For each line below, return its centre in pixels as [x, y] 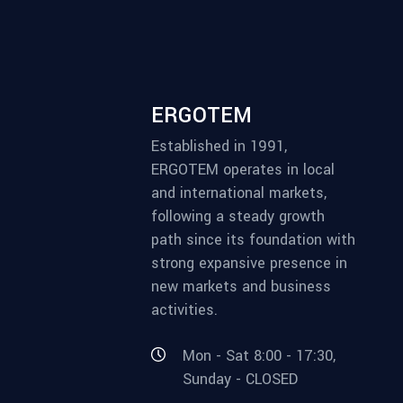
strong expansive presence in [249, 264]
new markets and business [241, 287]
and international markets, [239, 193]
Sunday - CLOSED [240, 380]
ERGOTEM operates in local [243, 170]
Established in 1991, [219, 147]
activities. [184, 310]
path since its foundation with [253, 240]
